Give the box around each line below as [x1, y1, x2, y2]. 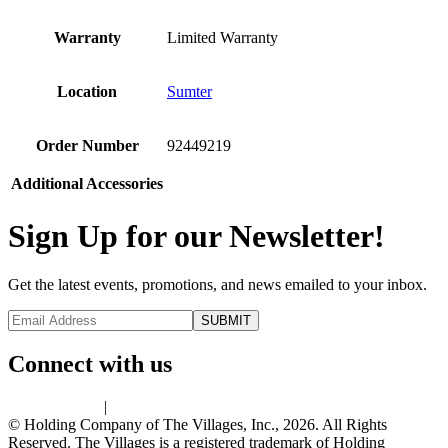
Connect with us [8, 351, 172, 378]
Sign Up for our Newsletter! [8, 217, 385, 254]
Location [57, 83, 117, 101]
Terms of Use [111, 397, 196, 415]
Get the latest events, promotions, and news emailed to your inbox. [8, 276, 427, 294]
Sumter [167, 83, 212, 101]
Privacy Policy [8, 397, 100, 415]
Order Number [35, 137, 139, 155]
